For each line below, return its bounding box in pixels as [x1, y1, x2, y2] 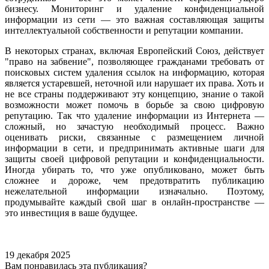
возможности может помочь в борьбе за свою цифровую [5, 100, 264, 110]
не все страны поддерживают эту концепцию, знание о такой [5, 89, 264, 100]
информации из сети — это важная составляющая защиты [5, 14, 264, 25]
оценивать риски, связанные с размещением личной [5, 132, 264, 143]
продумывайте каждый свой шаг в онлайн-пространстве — [5, 197, 264, 208]
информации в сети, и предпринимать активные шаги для [5, 143, 264, 154]
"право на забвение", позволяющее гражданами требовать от [5, 56, 264, 67]
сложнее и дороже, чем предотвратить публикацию [5, 175, 264, 186]
